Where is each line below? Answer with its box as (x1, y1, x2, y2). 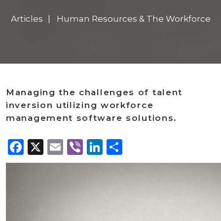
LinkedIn (103, 137, 171, 157)
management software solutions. (6, 113, 178, 123)
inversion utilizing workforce (6, 100, 154, 110)
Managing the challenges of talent (6, 87, 183, 98)
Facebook (24, 137, 100, 157)
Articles (10, 14, 43, 24)
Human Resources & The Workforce (56, 14, 211, 24)
